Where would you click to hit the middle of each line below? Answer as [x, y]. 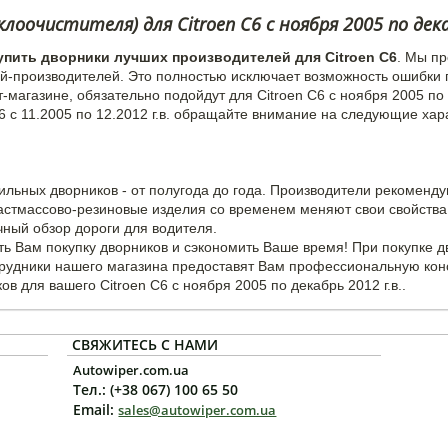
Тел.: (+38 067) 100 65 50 [156, 389]
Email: [96, 409]
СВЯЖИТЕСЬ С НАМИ [145, 344]
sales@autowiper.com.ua [197, 410]
